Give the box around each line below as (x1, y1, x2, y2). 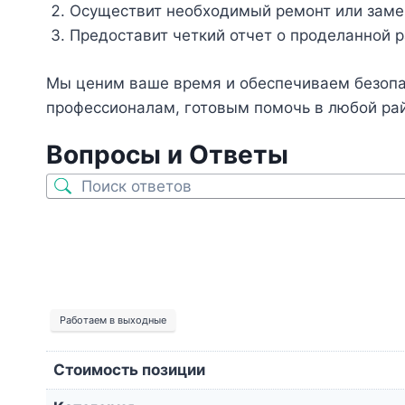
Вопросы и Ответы (46, 138, 288, 170)
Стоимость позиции (53, 360, 205, 379)
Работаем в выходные (60, 313, 166, 326)
